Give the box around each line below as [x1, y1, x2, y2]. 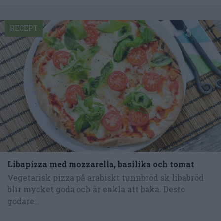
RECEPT [10, 23, 38, 33]
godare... [7, 196, 40, 207]
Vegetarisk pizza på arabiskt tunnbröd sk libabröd [7, 172, 204, 183]
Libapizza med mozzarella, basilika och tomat [7, 159, 194, 170]
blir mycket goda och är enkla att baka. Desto [7, 184, 185, 195]
